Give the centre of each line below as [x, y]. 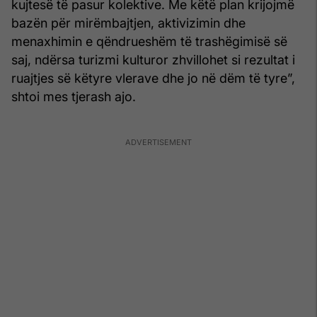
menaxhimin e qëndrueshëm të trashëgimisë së [149, 41]
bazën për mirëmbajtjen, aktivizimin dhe [128, 23]
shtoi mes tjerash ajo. [74, 96]
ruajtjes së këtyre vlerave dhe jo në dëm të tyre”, [153, 78]
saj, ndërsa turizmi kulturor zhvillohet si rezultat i [153, 59]
